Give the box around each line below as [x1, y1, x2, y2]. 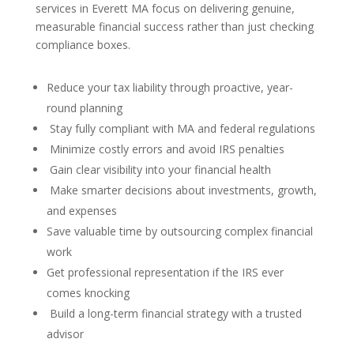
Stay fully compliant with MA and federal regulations [46, 121, 315, 137]
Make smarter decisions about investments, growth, [46, 183, 317, 198]
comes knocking [46, 285, 130, 301]
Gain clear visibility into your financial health [46, 162, 271, 178]
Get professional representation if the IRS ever [46, 265, 284, 281]
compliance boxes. [35, 37, 130, 53]
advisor [46, 326, 84, 342]
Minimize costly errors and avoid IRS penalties [46, 141, 284, 157]
